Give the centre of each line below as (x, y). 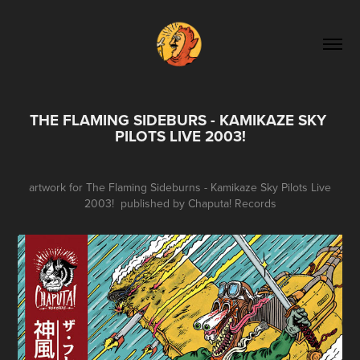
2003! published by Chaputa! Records (180, 203)
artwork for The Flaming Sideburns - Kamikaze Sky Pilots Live (180, 187)
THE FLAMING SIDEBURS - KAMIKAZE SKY (178, 119)
